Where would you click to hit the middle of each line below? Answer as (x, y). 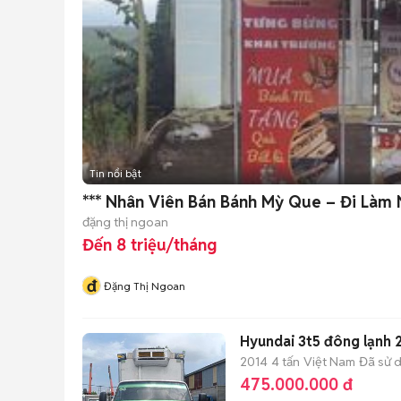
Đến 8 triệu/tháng (149, 245)
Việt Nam (329, 361)
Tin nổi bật (115, 173)
